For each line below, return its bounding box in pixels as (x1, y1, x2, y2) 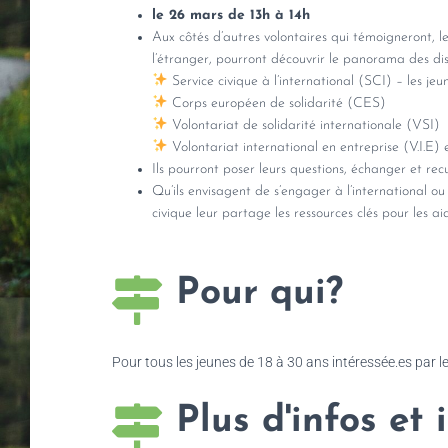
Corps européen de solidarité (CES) (167, 95, 386, 111)
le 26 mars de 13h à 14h (152, 7, 310, 23)
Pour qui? (175, 274, 343, 312)
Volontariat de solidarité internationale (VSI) (167, 117, 440, 133)
